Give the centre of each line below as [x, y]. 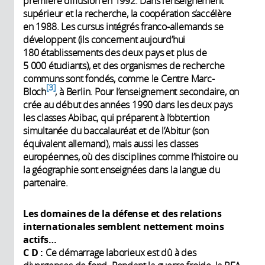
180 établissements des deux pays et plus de [115, 52]
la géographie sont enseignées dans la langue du [122, 169]
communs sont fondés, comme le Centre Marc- [119, 78]
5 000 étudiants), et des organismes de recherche [124, 65]
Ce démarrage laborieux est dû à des [121, 252]
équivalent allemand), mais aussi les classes [111, 143]
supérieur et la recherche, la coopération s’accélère [127, 13]
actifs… [40, 239]
